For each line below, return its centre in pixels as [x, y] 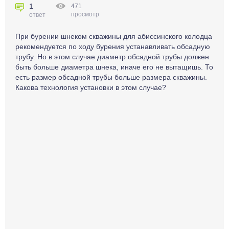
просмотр [85, 14]
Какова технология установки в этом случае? [91, 87]
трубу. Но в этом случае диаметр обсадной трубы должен [112, 57]
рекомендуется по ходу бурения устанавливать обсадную [113, 47]
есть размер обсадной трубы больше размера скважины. [111, 77]
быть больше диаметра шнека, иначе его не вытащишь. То [114, 67]
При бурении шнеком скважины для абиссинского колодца [114, 36]
